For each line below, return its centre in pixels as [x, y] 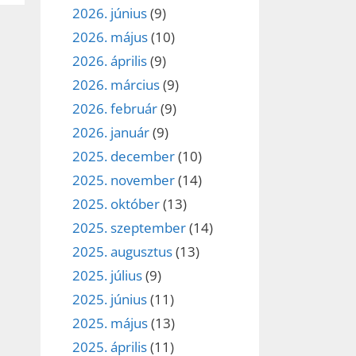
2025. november [124, 180]
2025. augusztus [122, 252]
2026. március [116, 85]
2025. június [110, 300]
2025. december [124, 157]
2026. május [110, 37]
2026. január [111, 133]
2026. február [115, 109]
